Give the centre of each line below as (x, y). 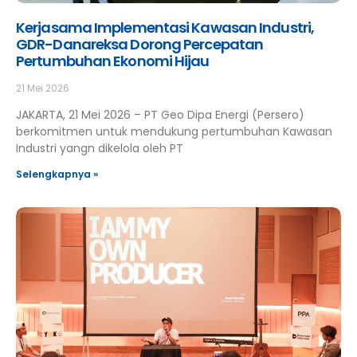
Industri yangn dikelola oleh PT (100, 148)
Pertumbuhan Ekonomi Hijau (113, 61)
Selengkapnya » (57, 174)
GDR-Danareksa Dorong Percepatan (140, 44)
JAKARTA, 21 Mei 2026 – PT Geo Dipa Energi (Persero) (160, 115)
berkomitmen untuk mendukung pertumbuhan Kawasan (174, 131)
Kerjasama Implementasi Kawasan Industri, (165, 27)
